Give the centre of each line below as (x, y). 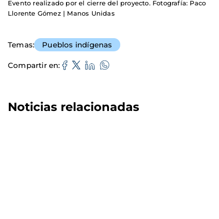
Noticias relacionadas (74, 107)
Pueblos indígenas (77, 45)
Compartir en (33, 65)
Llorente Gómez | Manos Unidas (61, 13)
